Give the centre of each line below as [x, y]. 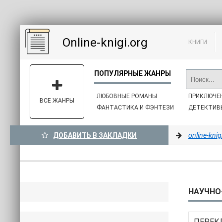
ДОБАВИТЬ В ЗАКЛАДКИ [95, 135]
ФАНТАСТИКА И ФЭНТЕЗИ [135, 108]
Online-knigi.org [105, 43]
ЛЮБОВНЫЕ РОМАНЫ [127, 96]
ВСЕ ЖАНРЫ [57, 101]
